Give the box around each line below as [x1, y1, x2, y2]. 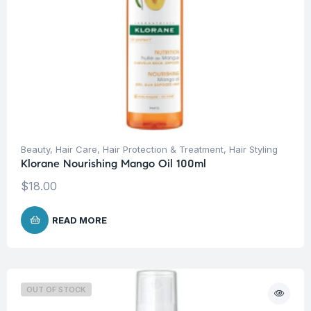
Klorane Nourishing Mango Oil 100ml [21, 157, 206, 171]
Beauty [21, 144, 50, 155]
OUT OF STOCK [26, 285, 86, 295]
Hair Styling [229, 144, 278, 155]
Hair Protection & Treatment [103, 144, 224, 155]
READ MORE [52, 215, 107, 226]
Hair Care [56, 144, 97, 155]
